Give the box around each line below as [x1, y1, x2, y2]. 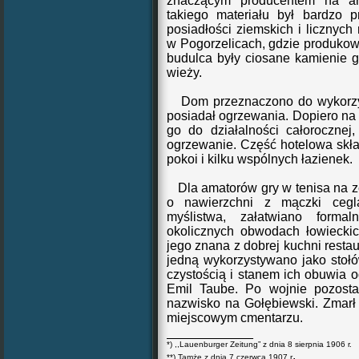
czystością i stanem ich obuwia [167, 268, 351, 281]
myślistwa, [167, 210, 226, 224]
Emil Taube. [167, 282, 239, 296]
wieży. [167, 66, 205, 79]
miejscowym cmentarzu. [167, 311, 303, 325]
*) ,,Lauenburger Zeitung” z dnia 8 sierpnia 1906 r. [167, 340, 352, 349]
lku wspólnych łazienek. [217, 152, 353, 166]
